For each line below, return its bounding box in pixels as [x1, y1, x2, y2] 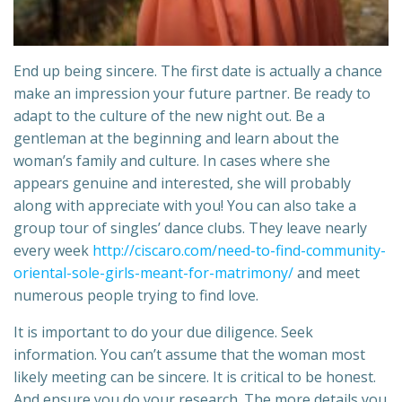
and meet [293, 262, 360, 283]
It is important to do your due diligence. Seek [13, 321, 313, 342]
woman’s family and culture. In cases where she [13, 150, 330, 170]
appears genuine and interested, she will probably [13, 172, 351, 193]
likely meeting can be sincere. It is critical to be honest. [13, 366, 376, 387]
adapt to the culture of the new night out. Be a [13, 105, 325, 126]
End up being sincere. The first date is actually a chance [13, 60, 382, 81]
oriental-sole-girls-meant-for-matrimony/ [13, 262, 293, 283]
